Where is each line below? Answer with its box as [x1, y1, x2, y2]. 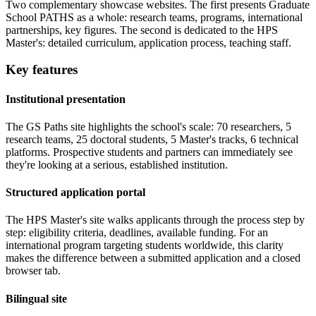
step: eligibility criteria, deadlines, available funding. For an [6, 226, 268, 239]
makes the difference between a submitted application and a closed [6, 252, 300, 265]
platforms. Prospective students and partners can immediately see [6, 145, 293, 158]
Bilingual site [6, 292, 67, 305]
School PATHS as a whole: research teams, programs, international [6, 11, 303, 23]
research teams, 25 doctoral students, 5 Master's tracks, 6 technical [6, 133, 298, 145]
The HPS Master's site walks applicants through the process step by [6, 214, 305, 226]
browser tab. [6, 265, 61, 277]
